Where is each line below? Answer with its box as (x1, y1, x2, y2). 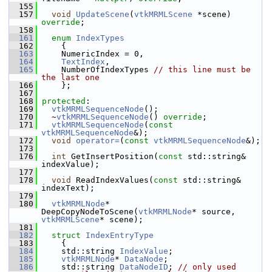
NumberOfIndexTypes (37, 65, 154, 74)
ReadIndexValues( (71, 175, 154, 185)
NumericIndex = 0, (37, 49, 144, 58)
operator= (76, 136, 120, 145)
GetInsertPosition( (66, 152, 158, 161)
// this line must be (154, 65, 251, 74)
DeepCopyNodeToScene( (41, 207, 138, 216)
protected (42, 97, 86, 106)
